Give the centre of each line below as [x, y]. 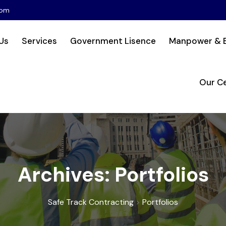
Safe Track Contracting [91, 202]
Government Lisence [113, 41]
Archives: [66, 175]
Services [39, 41]
